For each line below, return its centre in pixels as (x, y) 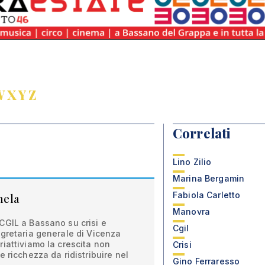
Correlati (202, 133)
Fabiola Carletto (207, 195)
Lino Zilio (192, 162)
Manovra (191, 211)
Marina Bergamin (209, 178)
